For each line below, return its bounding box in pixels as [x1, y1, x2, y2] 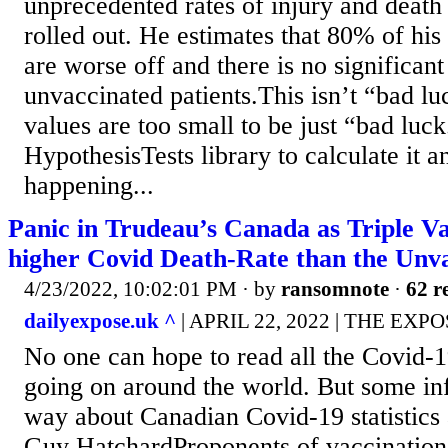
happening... [24, 171, 154, 201]
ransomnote [281, 277, 389, 302]
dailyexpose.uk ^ [24, 308, 176, 333]
